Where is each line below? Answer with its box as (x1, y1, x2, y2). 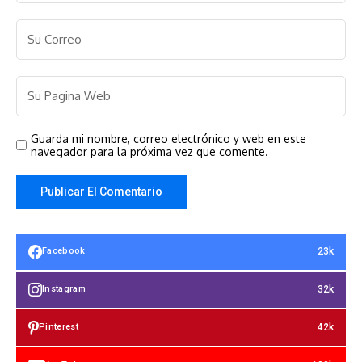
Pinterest (39, 322, 78, 333)
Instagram (42, 284, 86, 295)
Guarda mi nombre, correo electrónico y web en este (31, 131, 306, 145)
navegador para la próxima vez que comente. (31, 144, 268, 158)
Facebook (42, 246, 86, 257)
